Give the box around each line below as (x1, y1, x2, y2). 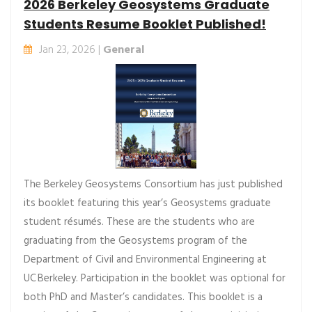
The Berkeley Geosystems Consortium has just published (24, 176, 283, 194)
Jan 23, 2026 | (39, 41, 103, 60)
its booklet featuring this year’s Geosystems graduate (24, 195, 271, 212)
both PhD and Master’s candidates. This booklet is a (24, 289, 263, 306)
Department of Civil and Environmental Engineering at (24, 251, 267, 269)
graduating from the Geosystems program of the (24, 233, 247, 250)
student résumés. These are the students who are (24, 214, 255, 231)
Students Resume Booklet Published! (24, 15, 266, 33)
